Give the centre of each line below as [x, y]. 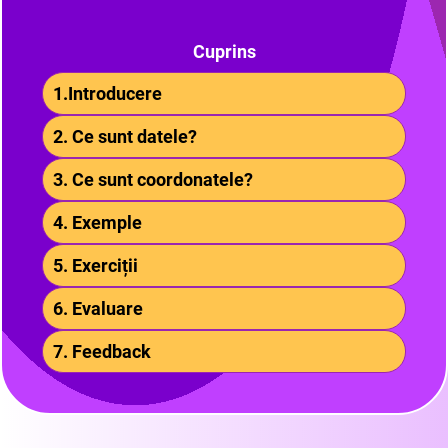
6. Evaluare [98, 308]
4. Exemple [97, 222]
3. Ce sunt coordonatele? [153, 179]
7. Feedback [102, 351]
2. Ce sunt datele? [125, 136]
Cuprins [224, 51]
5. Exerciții [95, 265]
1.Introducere [107, 93]
